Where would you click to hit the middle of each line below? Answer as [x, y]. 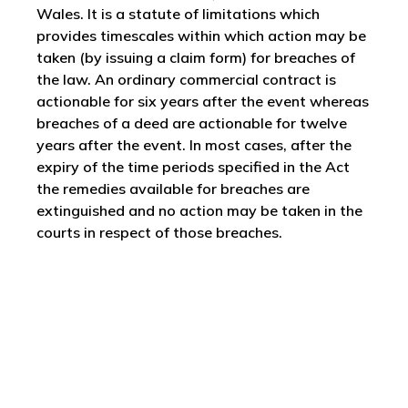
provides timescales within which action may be [201, 36]
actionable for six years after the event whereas [203, 101]
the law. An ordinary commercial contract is [186, 79]
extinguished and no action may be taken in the [199, 210]
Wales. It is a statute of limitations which [178, 14]
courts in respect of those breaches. [159, 232]
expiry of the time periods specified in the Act [193, 167]
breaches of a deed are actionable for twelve [192, 123]
